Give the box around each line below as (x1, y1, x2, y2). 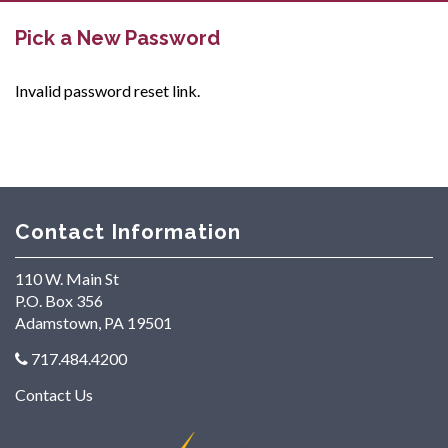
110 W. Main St (15, 268, 119, 288)
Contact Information (15, 219, 241, 245)
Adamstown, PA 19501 (15, 312, 172, 332)
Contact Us (15, 384, 93, 404)
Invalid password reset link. (15, 80, 200, 100)
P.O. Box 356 (15, 290, 103, 310)
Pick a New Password (15, 25, 220, 50)
